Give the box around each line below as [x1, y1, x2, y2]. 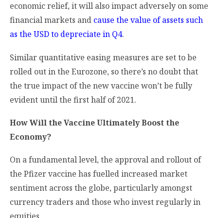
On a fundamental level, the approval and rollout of [10, 154, 201, 165]
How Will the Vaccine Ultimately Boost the [10, 117, 179, 128]
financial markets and [10, 15, 93, 26]
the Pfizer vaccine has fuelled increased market [10, 168, 187, 180]
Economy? [10, 131, 51, 142]
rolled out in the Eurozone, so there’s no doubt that [10, 66, 198, 77]
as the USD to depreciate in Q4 [10, 29, 122, 40]
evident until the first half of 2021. [10, 94, 136, 105]
